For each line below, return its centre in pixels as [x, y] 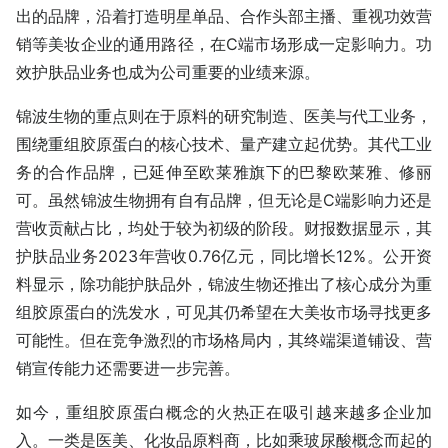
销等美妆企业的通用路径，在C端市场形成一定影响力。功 [224, 44]
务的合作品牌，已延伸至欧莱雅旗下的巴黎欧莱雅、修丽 [224, 172]
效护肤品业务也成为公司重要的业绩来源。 [168, 72]
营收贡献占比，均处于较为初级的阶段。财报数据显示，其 [224, 228]
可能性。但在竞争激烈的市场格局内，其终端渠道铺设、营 [224, 340]
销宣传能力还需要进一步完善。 [128, 368]
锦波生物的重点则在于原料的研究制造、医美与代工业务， [224, 116]
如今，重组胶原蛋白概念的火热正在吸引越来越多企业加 [224, 412]
